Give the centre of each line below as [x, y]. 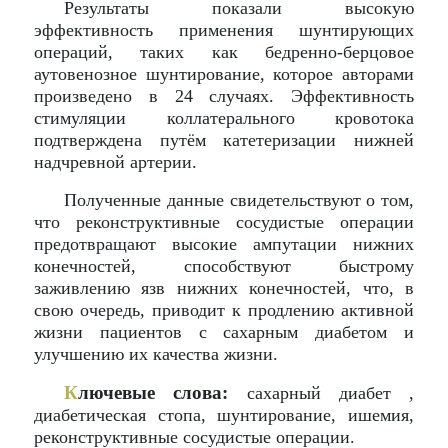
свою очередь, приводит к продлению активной [224, 310]
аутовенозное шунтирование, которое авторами [224, 74]
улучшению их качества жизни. [156, 354]
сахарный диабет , [321, 393]
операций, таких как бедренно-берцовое [224, 52]
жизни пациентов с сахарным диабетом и [224, 332]
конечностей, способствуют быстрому [224, 266]
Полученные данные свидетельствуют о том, [239, 200]
